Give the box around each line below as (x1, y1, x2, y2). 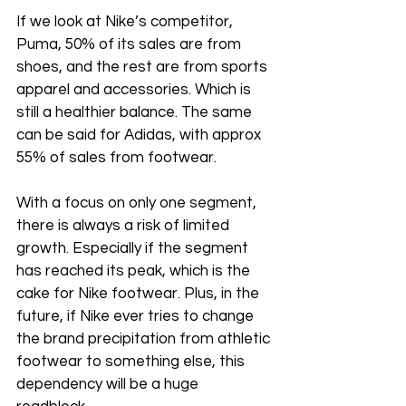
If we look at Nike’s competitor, (16, 14, 237, 31)
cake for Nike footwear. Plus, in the (16, 285, 263, 303)
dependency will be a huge (16, 376, 202, 393)
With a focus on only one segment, (16, 195, 260, 212)
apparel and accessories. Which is (16, 82, 255, 99)
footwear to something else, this (16, 353, 248, 371)
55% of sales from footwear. (16, 150, 217, 167)
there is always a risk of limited (16, 217, 233, 235)
